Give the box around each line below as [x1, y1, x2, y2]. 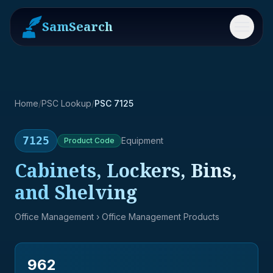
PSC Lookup [41, 98, 91, 108]
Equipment [121, 135, 163, 146]
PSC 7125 [94, 98, 133, 108]
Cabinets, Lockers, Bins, [15, 158, 237, 183]
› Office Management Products [94, 211, 219, 222]
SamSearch [42, 18, 113, 35]
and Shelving [15, 180, 137, 205]
